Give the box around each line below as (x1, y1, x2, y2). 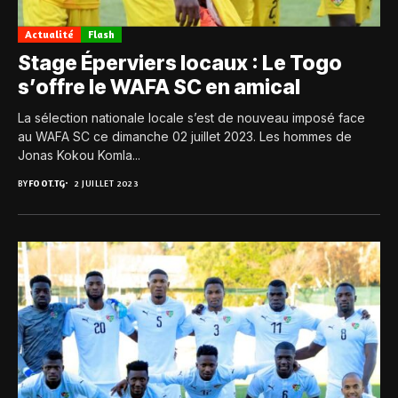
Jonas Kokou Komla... (18, 147, 140, 163)
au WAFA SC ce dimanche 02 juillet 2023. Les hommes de (18, 128, 352, 144)
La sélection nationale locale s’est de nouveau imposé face (18, 109, 365, 125)
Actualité (25, 27, 74, 41)
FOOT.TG (28, 177, 66, 188)
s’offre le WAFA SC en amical (18, 74, 300, 99)
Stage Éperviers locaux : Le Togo (18, 50, 342, 76)
